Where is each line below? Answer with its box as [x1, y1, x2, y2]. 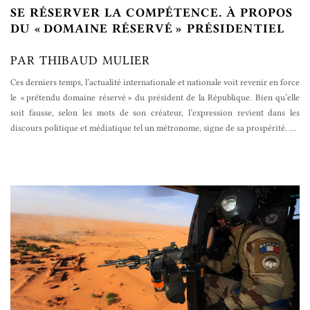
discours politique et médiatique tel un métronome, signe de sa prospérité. [10, 122, 289, 133]
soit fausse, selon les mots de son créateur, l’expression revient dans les [10, 107, 300, 118]
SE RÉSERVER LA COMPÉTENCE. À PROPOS [10, 6, 293, 19]
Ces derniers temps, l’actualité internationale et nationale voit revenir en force [10, 77, 300, 87]
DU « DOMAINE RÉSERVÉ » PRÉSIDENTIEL [10, 21, 284, 35]
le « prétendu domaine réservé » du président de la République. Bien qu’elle [10, 92, 300, 102]
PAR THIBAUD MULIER [10, 53, 150, 67]
